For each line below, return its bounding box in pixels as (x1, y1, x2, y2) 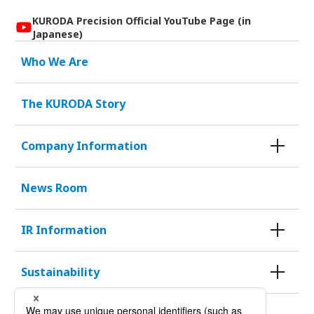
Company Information (21, 137, 148, 153)
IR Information (21, 221, 107, 238)
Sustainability (21, 264, 100, 280)
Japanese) (32, 27, 83, 41)
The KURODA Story (21, 95, 126, 111)
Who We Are (21, 53, 89, 69)
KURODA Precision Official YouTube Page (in (32, 13, 252, 27)
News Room (21, 179, 88, 196)
